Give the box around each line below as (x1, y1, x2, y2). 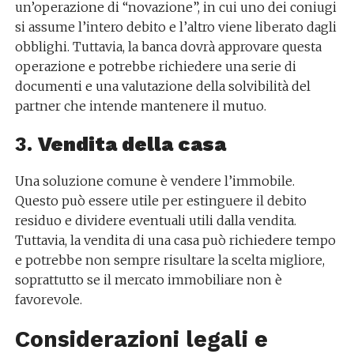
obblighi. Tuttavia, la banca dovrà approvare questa (14, 39, 322, 55)
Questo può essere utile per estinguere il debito (14, 193, 307, 209)
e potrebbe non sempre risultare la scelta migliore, (14, 252, 325, 268)
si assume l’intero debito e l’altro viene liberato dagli (14, 19, 337, 35)
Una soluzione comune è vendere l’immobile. (14, 173, 295, 189)
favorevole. (14, 292, 82, 307)
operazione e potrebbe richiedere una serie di (14, 58, 296, 74)
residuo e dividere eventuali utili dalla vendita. (14, 213, 296, 228)
